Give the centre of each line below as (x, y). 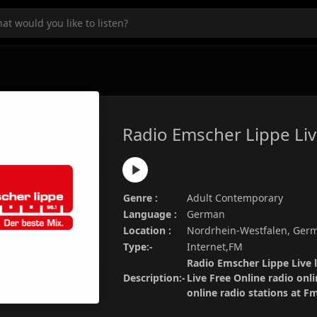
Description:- (154, 278)
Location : (147, 230)
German (206, 214)
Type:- (138, 247)
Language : (150, 214)
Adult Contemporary (235, 198)
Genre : (140, 198)
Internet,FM (215, 247)
